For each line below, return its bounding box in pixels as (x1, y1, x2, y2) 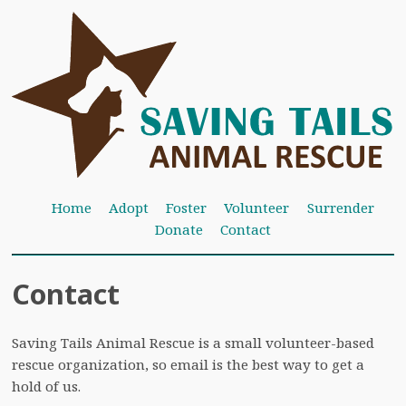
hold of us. (12, 376, 81, 395)
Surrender (306, 198, 374, 217)
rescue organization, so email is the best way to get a (12, 354, 364, 373)
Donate (154, 219, 203, 238)
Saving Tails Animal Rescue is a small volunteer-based (12, 333, 374, 352)
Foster (166, 198, 208, 217)
